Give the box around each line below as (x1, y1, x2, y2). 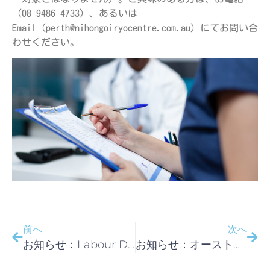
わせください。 (12, 37, 80, 47)
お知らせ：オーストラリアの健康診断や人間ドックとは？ (233, 238, 240, 252)
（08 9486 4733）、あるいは (12, 8, 137, 18)
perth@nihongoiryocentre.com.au (46, 22, 190, 33)
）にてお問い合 (190, 22, 258, 33)
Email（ (12, 22, 46, 33)
